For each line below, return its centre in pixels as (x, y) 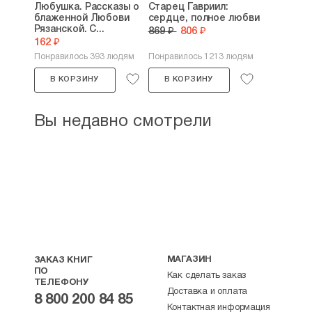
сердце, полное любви (204, 18)
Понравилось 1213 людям (201, 57)
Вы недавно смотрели (123, 122)
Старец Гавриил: (188, 7)
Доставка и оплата (207, 292)
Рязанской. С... (69, 30)
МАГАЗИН (189, 260)
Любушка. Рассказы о (86, 7)
